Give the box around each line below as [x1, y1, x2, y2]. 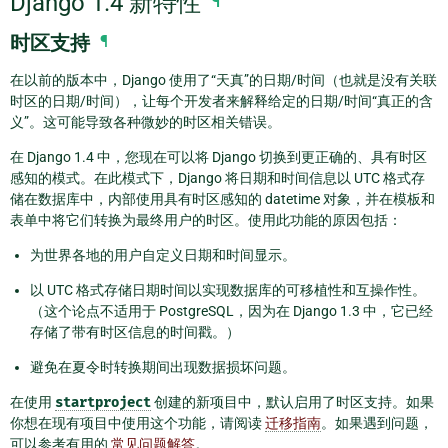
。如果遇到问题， [321, 414, 433, 431]
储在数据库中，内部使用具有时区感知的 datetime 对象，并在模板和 [10, 190, 435, 207]
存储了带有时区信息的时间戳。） [30, 323, 240, 340]
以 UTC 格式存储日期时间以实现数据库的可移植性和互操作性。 [30, 281, 426, 298]
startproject [55, 393, 151, 411]
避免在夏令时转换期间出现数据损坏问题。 [30, 358, 296, 375]
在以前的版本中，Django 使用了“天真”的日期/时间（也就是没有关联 [10, 71, 437, 88]
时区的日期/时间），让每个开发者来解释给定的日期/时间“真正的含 [10, 92, 433, 109]
